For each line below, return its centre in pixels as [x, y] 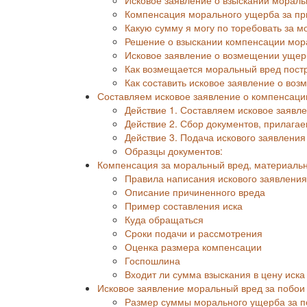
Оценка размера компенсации [193, 246]
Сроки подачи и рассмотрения [194, 233]
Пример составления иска [184, 205]
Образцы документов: [174, 150]
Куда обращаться [164, 219]
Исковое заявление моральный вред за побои [201, 287]
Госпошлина [152, 260]
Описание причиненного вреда [195, 192]
